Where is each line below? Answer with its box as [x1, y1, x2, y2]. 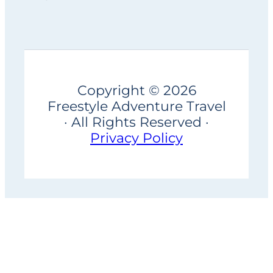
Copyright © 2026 [77, 82, 196, 99]
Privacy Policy [90, 130, 183, 146]
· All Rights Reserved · [64, 114, 209, 130]
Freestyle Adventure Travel [47, 98, 226, 115]
